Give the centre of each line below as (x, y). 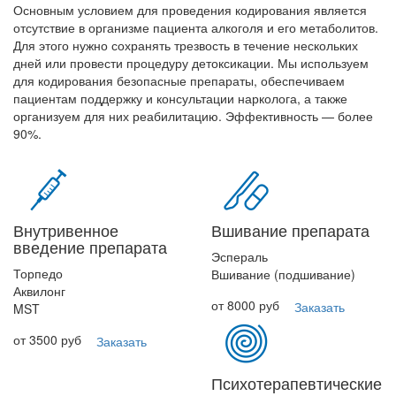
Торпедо (38, 273)
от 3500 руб (47, 339)
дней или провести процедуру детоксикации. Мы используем (191, 63)
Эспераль (240, 256)
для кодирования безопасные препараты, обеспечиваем (179, 80)
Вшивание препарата (290, 230)
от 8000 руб (245, 305)
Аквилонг (39, 291)
